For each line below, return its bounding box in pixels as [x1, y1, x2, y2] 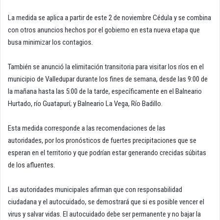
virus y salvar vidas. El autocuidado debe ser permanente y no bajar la [8, 210, 201, 219]
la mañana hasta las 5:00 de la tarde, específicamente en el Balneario [8, 87, 202, 96]
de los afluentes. [8, 161, 55, 170]
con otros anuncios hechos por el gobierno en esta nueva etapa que [8, 26, 200, 35]
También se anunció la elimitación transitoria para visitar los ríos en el [8, 62, 204, 72]
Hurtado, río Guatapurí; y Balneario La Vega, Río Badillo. [8, 99, 163, 109]
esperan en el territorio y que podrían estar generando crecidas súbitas [8, 148, 206, 158]
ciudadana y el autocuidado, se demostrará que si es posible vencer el [8, 197, 204, 207]
